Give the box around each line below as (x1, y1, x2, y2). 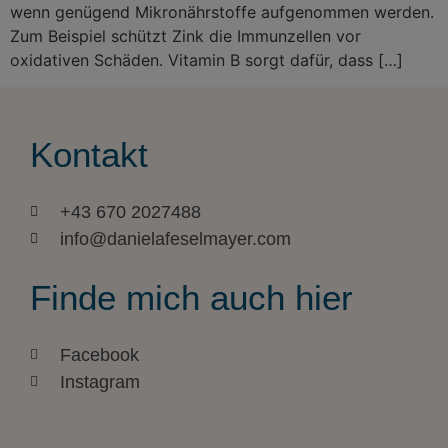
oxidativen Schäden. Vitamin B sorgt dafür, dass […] (10, 50, 403, 71)
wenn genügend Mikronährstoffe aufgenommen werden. (10, 2, 434, 23)
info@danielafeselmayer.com (59, 228, 291, 249)
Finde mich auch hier (30, 277, 353, 317)
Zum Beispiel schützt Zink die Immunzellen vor (10, 26, 361, 47)
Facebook (59, 344, 139, 365)
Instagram (59, 371, 140, 392)
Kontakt (30, 134, 148, 174)
